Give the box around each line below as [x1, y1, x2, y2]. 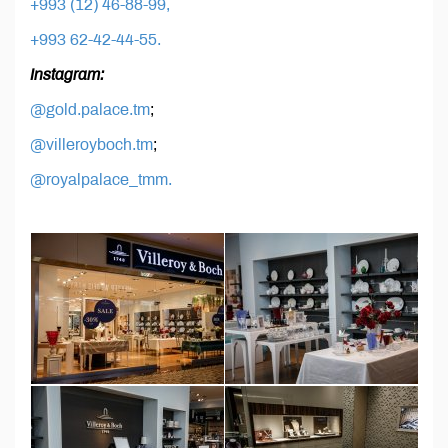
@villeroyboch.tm [30, 136, 153, 154]
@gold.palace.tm [30, 101, 150, 119]
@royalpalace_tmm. [30, 171, 172, 189]
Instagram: [30, 66, 104, 84]
